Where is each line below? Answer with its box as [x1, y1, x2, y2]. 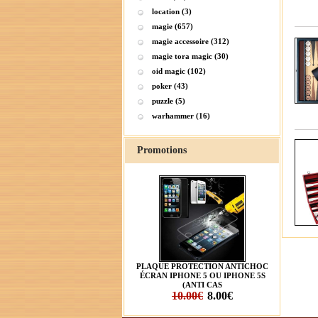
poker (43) [152, 82, 188, 90]
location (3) [152, 7, 192, 16]
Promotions [137, 145, 187, 155]
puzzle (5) [152, 97, 185, 105]
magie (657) [152, 22, 193, 31]
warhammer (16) [152, 111, 210, 120]
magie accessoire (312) [152, 37, 229, 45]
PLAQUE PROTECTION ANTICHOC [136, 262, 268, 270]
